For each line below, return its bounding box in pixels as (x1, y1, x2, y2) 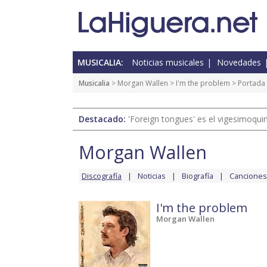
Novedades (217, 57, 261, 69)
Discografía (82, 170, 122, 182)
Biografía (182, 170, 213, 182)
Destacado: (79, 113, 128, 125)
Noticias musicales (132, 57, 204, 69)
